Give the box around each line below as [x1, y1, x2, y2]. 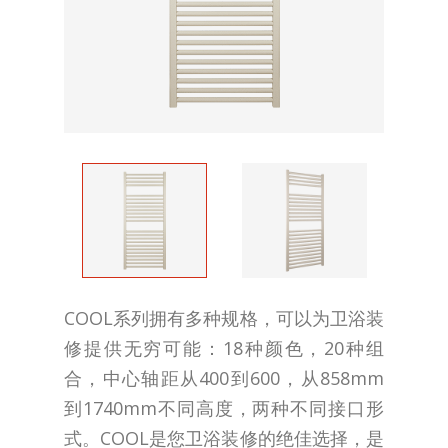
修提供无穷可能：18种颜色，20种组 [64, 336, 384, 361]
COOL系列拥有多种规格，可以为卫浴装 [64, 306, 384, 331]
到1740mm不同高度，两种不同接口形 [64, 396, 384, 421]
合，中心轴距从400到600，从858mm [64, 366, 384, 391]
